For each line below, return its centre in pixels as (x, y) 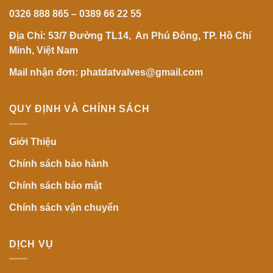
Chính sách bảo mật (55, 185)
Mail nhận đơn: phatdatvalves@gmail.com (106, 73)
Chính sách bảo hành (59, 163)
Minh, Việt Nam (44, 51)
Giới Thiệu (33, 141)
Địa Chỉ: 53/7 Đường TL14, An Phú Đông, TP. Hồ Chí (130, 36)
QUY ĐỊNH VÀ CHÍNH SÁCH (80, 109)
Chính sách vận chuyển (64, 207)
